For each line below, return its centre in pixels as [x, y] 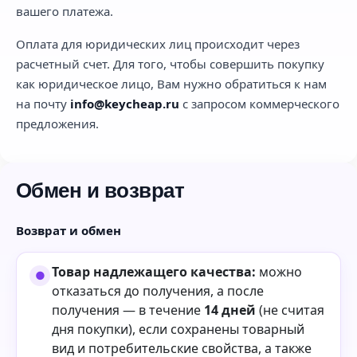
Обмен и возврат [100, 190]
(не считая [290, 310]
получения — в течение [128, 310]
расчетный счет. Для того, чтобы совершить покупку [170, 63]
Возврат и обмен [69, 230]
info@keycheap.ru [125, 103]
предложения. [57, 123]
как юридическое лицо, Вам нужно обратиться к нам [171, 83]
